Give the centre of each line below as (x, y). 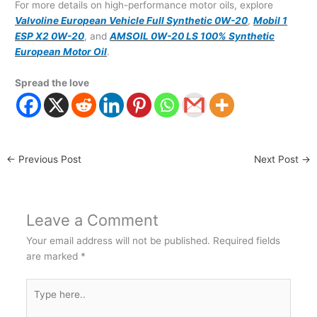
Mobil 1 (271, 21)
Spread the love (52, 83)
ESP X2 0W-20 (50, 36)
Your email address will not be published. (118, 241)
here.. (38, 301)
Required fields (246, 241)
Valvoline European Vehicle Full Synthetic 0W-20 (132, 21)
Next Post (277, 160)
